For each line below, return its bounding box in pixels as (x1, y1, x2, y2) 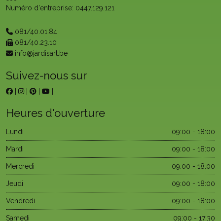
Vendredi (6, 197, 35, 205)
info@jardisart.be (13, 49, 68, 57)
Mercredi (6, 162, 35, 170)
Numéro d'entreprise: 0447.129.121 (6, 4, 114, 12)
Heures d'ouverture (6, 107, 105, 119)
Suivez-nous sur (6, 69, 87, 82)
